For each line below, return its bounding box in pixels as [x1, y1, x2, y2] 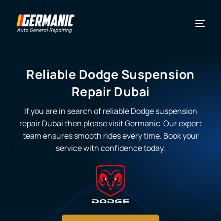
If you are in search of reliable [24, 105, 131, 116]
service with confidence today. [56, 142, 165, 153]
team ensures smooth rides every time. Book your [22, 130, 199, 141]
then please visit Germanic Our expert [63, 117, 202, 129]
